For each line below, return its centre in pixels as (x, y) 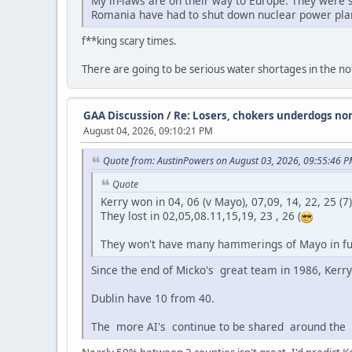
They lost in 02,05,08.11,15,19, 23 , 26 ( (201, 216)
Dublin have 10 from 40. (153, 299)
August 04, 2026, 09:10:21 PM (148, 131)
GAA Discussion (125, 116)
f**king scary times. (129, 41)
